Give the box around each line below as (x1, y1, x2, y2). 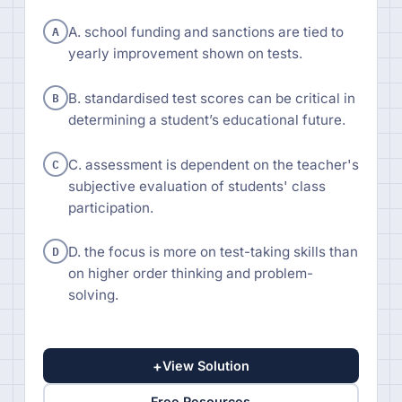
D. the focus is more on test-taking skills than (67, 243, 358, 261)
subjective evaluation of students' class (67, 177, 326, 195)
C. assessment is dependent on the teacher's (67, 155, 359, 173)
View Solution (162, 358, 249, 374)
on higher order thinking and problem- (67, 265, 313, 283)
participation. (67, 198, 153, 216)
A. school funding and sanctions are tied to (67, 22, 344, 40)
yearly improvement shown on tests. (67, 44, 302, 62)
